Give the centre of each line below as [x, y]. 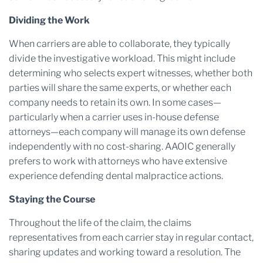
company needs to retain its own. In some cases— [115, 102]
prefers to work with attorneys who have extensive [118, 161]
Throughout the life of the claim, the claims [100, 223]
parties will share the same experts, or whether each [120, 88]
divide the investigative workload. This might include [122, 58]
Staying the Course [52, 199]
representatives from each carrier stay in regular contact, [131, 237]
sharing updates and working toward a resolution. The [125, 252]
